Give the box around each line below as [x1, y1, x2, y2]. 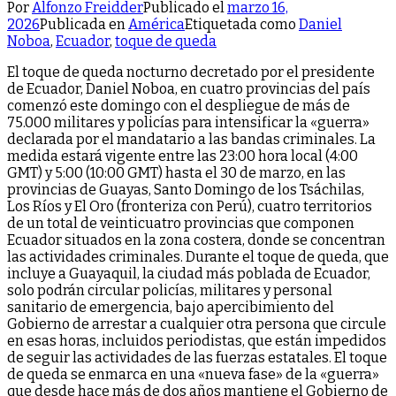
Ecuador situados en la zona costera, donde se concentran [7, 231, 385, 248]
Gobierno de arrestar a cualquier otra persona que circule [7, 315, 386, 332]
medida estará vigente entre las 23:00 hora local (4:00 [7, 147, 358, 164]
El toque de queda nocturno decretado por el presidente [7, 63, 375, 80]
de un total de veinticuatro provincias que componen [7, 214, 354, 232]
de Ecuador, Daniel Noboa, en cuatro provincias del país [7, 80, 370, 97]
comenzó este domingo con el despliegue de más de [7, 96, 350, 114]
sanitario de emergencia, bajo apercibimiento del [7, 298, 334, 316]
